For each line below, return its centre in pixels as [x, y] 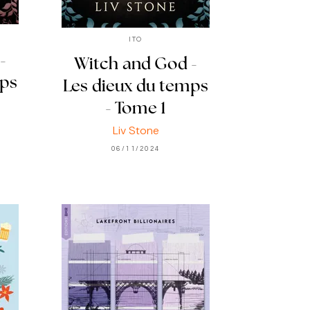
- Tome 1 [136, 109]
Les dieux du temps [136, 87]
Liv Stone [136, 130]
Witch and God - [136, 65]
